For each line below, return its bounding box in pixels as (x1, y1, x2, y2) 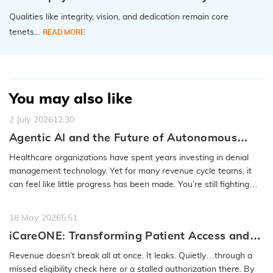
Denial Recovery (9, 146, 99, 158)
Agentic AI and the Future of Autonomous (9, 132, 238, 144)
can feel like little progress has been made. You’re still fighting (9, 180, 249, 189)
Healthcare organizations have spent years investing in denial (9, 153, 249, 162)
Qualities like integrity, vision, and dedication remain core (9, 12, 229, 21)
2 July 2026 (9, 115, 53, 124)
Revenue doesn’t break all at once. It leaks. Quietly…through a (9, 251, 252, 260)
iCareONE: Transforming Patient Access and (9, 230, 250, 242)
